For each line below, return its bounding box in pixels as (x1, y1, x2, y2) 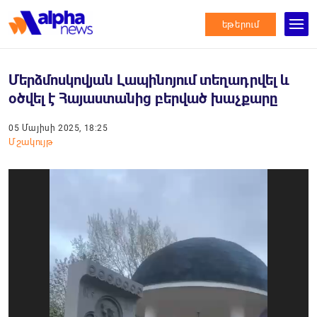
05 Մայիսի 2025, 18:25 (8, 123, 108, 133)
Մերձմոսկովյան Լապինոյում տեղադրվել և (8, 71, 289, 88)
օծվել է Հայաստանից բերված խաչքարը (8, 90, 278, 107)
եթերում (221, 18, 260, 30)
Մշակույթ (8, 137, 54, 147)
